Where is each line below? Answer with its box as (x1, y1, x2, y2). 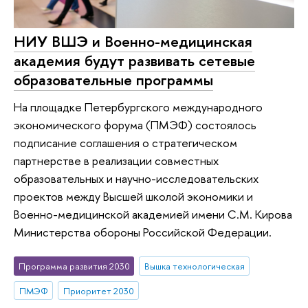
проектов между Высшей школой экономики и (14, 188, 253, 205)
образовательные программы (14, 69, 213, 90)
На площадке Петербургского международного (14, 99, 263, 115)
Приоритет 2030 (63, 284, 134, 297)
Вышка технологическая (144, 259, 245, 272)
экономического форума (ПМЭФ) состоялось (14, 117, 256, 133)
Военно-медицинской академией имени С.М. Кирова (14, 206, 292, 223)
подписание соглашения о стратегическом (14, 135, 237, 151)
